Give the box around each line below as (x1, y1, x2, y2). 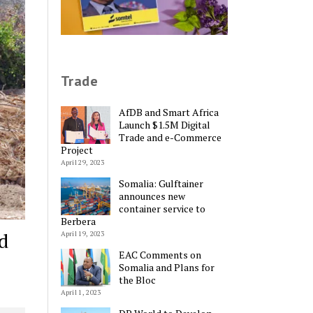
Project (60, 143, 93, 156)
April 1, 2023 (60, 287, 101, 297)
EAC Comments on (119, 247, 202, 261)
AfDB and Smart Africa (119, 105, 219, 119)
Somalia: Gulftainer (119, 176, 204, 190)
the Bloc (119, 272, 156, 286)
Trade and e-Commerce (119, 130, 222, 144)
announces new (119, 189, 186, 203)
